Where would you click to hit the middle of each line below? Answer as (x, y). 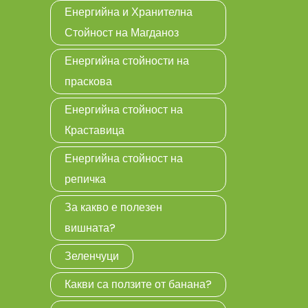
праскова (88, 81)
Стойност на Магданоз (122, 33)
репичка (85, 179)
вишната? (90, 228)
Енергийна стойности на (127, 61)
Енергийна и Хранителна (129, 12)
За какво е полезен (113, 207)
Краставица (95, 130)
